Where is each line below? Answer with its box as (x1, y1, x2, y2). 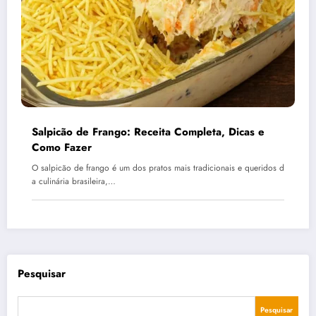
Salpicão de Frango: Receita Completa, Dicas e (32, 123, 265, 140)
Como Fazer (32, 139, 92, 155)
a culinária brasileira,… (32, 174, 116, 188)
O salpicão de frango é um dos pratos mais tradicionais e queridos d (32, 161, 284, 174)
